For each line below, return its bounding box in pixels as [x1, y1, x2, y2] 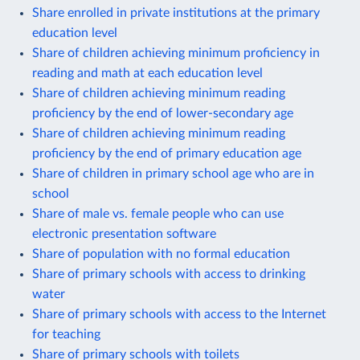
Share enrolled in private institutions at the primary [32, 6, 320, 19]
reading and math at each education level [32, 66, 263, 80]
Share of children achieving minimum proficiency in [32, 46, 320, 59]
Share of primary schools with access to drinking [32, 267, 305, 280]
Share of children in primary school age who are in [32, 166, 314, 180]
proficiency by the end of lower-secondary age [32, 106, 293, 120]
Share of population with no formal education [32, 247, 290, 260]
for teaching [32, 327, 100, 341]
